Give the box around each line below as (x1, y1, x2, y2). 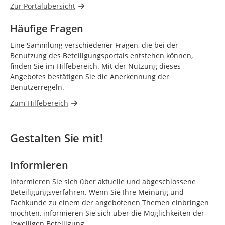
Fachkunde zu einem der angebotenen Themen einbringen (10, 197, 209, 207)
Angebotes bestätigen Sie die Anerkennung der (10, 71, 169, 81)
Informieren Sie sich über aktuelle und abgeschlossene (10, 176, 196, 186)
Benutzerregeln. (10, 82, 64, 92)
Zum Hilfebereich (10, 98, 68, 108)
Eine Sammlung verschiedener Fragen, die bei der (10, 40, 178, 50)
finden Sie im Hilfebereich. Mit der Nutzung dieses (10, 61, 181, 71)
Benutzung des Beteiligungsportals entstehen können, (10, 50, 193, 60)
